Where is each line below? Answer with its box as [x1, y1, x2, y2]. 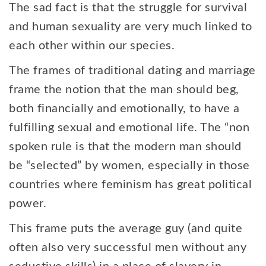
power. [9, 198, 46, 210]
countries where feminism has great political [9, 179, 252, 191]
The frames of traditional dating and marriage [9, 65, 256, 77]
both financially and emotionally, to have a [9, 103, 240, 115]
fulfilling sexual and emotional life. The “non [9, 122, 249, 134]
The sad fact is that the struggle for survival [9, 2, 247, 14]
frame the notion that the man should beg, [9, 84, 239, 96]
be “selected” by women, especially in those [9, 160, 250, 172]
